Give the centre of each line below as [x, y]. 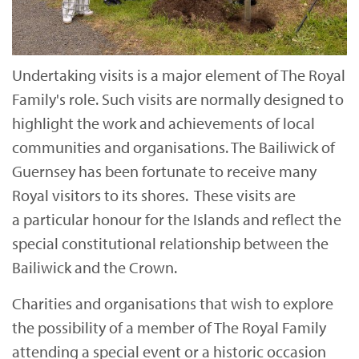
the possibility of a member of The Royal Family [169, 328]
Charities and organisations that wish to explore [173, 304]
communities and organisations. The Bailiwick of [174, 147]
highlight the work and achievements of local [164, 123]
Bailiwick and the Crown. [95, 268]
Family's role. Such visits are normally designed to [178, 99]
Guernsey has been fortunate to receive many [165, 171]
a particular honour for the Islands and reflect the [177, 220]
